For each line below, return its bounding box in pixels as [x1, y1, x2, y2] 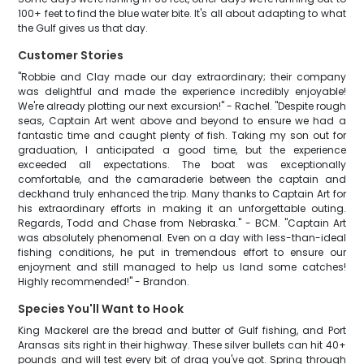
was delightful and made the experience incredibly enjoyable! [18, 84, 346, 98]
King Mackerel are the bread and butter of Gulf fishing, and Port [18, 323, 346, 337]
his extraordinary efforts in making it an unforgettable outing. [18, 201, 346, 215]
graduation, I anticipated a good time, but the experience [18, 143, 346, 157]
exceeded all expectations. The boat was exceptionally [18, 158, 346, 171]
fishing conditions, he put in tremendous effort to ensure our [18, 245, 346, 259]
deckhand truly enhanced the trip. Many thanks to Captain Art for [18, 187, 346, 201]
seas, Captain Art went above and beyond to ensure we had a [18, 114, 346, 128]
